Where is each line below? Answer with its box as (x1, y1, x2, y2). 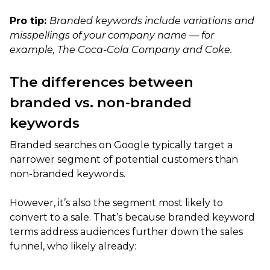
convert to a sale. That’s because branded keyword (10, 211, 255, 223)
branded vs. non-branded (10, 93, 192, 111)
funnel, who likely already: (10, 240, 136, 252)
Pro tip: (10, 14, 49, 27)
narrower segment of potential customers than (10, 153, 238, 165)
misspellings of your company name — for (10, 29, 214, 41)
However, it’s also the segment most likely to (10, 196, 223, 209)
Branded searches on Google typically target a (10, 139, 233, 151)
